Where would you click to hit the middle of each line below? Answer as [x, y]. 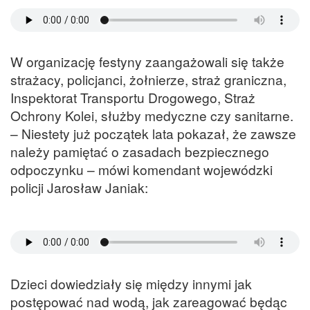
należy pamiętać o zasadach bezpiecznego [140, 152]
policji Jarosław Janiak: [79, 188]
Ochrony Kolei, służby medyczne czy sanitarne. [152, 116]
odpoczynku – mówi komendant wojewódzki [142, 170]
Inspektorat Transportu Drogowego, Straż [133, 98]
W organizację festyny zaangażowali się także [147, 62]
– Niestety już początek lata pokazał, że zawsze [153, 134]
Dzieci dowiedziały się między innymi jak [131, 284]
